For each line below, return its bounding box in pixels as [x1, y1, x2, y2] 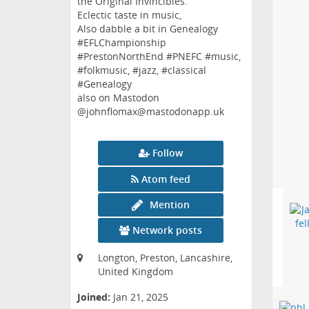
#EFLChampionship [77, 36, 166, 50]
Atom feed [141, 172, 191, 186]
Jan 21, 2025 [113, 290, 168, 304]
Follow [152, 146, 183, 160]
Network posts [132, 223, 203, 237]
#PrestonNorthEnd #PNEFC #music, [77, 50, 241, 63]
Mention [150, 198, 190, 212]
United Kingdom [98, 265, 173, 279]
